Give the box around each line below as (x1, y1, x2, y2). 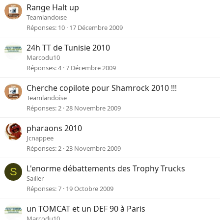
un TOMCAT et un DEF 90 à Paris (27, 203, 145, 215)
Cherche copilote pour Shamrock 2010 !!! (27, 82, 177, 94)
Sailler (27, 174, 44, 183)
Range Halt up (27, 2, 79, 13)
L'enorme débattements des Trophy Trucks (27, 163, 185, 174)
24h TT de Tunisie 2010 (27, 42, 110, 54)
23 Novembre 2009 (66, 143, 121, 153)
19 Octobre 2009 (66, 184, 113, 193)
